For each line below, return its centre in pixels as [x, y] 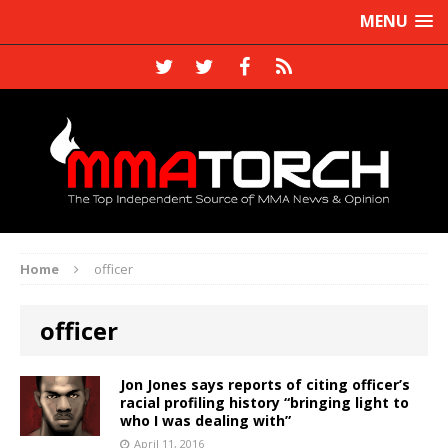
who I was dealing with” [205, 420]
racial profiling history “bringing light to [264, 402]
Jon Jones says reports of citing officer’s [265, 384]
